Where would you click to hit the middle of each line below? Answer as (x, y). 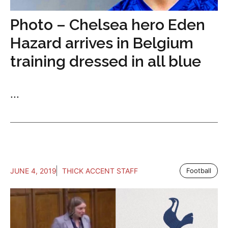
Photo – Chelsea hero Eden (108, 25)
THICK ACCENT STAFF (100, 171)
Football (199, 171)
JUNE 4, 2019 (33, 171)
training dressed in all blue (106, 62)
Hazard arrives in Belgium (102, 43)
